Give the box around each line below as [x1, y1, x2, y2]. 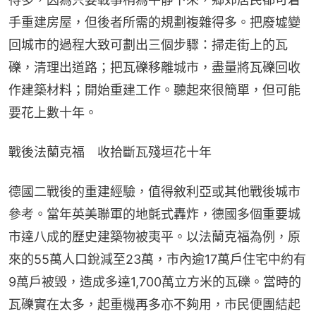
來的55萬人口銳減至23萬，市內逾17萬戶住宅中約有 [8, 251, 306, 267]
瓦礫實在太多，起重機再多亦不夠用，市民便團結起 [8, 296, 300, 312]
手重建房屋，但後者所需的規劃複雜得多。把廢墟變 [8, 14, 300, 30]
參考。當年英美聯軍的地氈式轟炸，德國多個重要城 [8, 206, 300, 221]
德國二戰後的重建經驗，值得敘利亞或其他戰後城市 [8, 183, 300, 199]
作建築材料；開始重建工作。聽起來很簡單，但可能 [8, 82, 300, 97]
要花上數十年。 [8, 104, 97, 120]
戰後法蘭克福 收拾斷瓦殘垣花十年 [8, 144, 212, 159]
